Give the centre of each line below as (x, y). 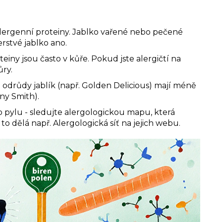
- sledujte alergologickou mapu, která (99, 112)
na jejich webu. (150, 123)
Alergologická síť (86, 123)
